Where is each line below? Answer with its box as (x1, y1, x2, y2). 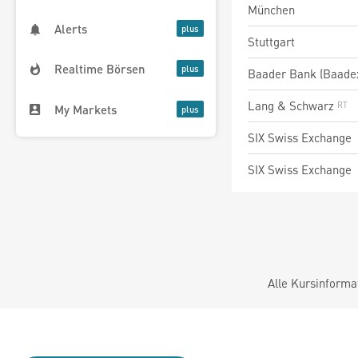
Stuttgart (248, 34, 295, 50)
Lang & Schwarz (248, 97, 337, 113)
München (248, 2, 295, 18)
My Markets (54, 101, 117, 117)
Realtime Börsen (54, 61, 145, 78)
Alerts (54, 21, 87, 38)
